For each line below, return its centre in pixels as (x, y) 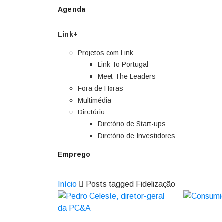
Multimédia (94, 100)
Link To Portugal (123, 64)
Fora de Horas (101, 88)
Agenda (72, 9)
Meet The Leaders (127, 76)
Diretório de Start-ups (132, 124)
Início (67, 184)
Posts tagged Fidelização (131, 184)
